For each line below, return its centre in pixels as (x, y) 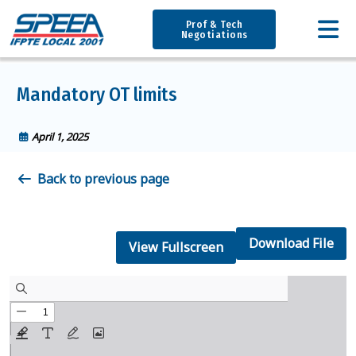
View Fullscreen (176, 248)
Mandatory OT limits (97, 95)
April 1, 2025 (60, 137)
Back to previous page (104, 179)
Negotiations (214, 35)
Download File (291, 244)
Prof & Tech (214, 24)
